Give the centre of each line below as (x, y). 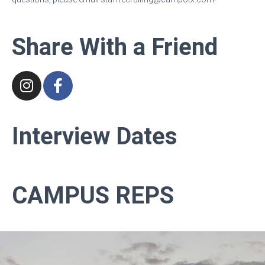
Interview (61, 136)
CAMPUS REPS (93, 195)
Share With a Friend (115, 47)
